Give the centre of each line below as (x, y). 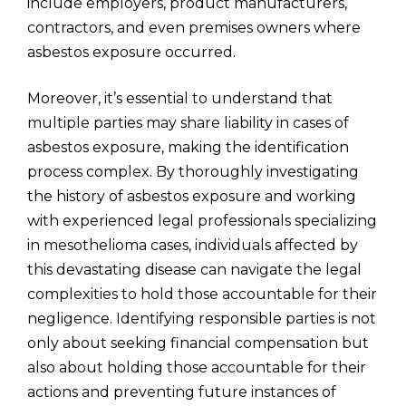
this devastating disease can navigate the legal (194, 270)
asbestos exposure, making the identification (188, 147)
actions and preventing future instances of (182, 392)
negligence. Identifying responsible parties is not (202, 319)
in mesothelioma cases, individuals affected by (193, 245)
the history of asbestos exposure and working (192, 196)
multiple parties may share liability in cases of (188, 123)
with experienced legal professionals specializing (202, 221)
